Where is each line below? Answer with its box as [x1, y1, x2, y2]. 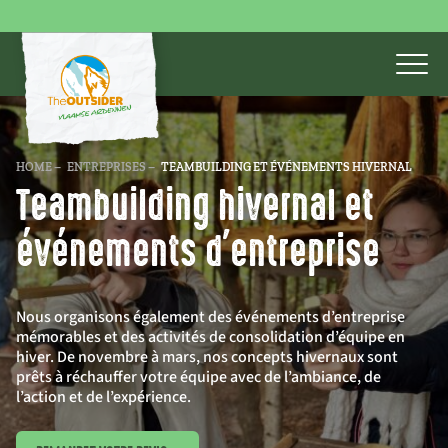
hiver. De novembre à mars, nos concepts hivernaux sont [16, 346, 398, 368]
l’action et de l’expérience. [16, 386, 191, 408]
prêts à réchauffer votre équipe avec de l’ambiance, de [16, 366, 381, 388]
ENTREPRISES [67, 160, 146, 174]
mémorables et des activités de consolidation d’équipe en [16, 326, 405, 348]
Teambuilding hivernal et [16, 178, 374, 234]
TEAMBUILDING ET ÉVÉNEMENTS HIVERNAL [161, 160, 412, 174]
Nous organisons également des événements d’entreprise [16, 306, 405, 328]
